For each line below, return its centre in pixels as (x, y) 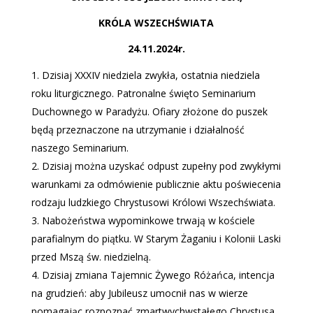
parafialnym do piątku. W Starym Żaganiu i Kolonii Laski (156, 239)
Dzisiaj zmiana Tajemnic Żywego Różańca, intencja (158, 275)
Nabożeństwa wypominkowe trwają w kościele (148, 220)
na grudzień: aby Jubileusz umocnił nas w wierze (139, 293)
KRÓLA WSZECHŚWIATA (156, 23)
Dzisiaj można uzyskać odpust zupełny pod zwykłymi (161, 166)
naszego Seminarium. (80, 148)
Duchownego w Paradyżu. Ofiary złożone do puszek (149, 111)
